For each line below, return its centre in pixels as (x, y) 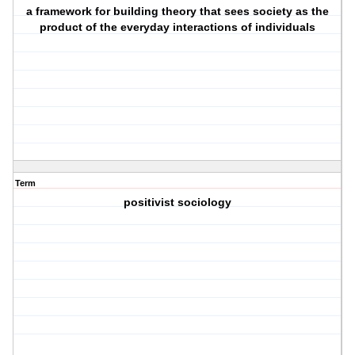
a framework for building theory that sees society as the (178, 11)
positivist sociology (178, 202)
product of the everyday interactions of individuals (178, 27)
